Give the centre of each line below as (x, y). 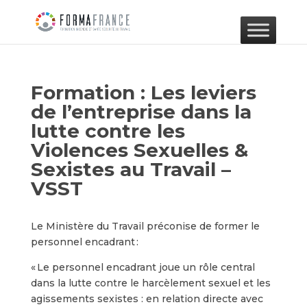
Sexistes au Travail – (131, 169)
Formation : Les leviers (143, 93)
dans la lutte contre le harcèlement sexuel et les (150, 283)
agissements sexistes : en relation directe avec (147, 299)
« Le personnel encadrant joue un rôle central (143, 267)
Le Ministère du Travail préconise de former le (145, 226)
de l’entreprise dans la (141, 112)
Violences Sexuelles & (139, 150)
